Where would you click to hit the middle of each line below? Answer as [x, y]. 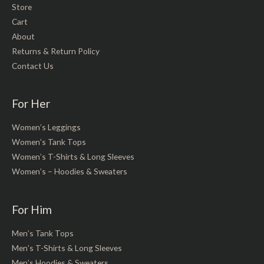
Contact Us [33, 65]
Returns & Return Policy [56, 51]
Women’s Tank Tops [49, 142]
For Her [31, 103]
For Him [32, 209]
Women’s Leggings [46, 127]
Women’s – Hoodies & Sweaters [70, 171]
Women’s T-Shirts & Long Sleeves [73, 157]
